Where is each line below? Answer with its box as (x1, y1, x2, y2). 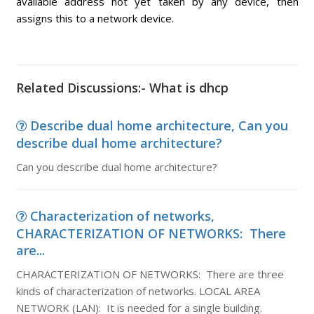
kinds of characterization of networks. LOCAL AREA (15, 284, 260, 298)
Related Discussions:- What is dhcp (15, 79, 228, 96)
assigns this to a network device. (15, 11, 174, 25)
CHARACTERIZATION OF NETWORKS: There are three (15, 267, 284, 281)
